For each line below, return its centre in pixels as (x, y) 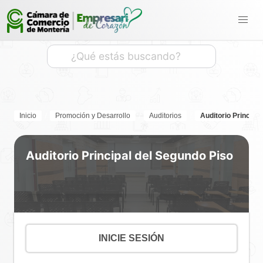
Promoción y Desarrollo (93, 115)
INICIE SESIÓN (131, 238)
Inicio (28, 115)
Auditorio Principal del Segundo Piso (129, 155)
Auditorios (165, 115)
